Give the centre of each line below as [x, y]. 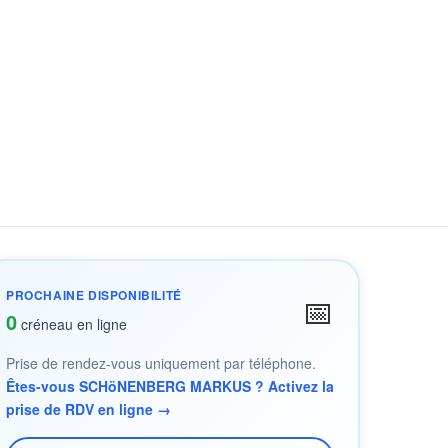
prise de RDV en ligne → [88, 409]
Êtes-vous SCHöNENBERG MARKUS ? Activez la [170, 386]
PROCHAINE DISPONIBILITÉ [94, 295]
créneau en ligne [72, 324]
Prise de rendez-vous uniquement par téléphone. [161, 363]
